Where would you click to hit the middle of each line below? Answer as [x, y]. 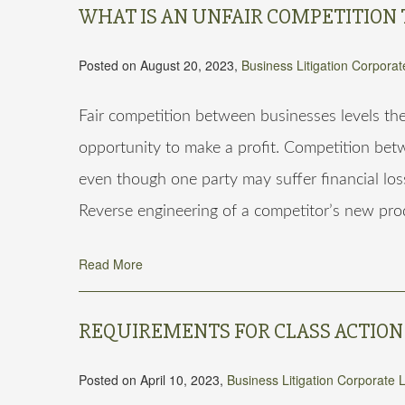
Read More [111, 264]
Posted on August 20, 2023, [160, 65]
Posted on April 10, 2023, [153, 380]
